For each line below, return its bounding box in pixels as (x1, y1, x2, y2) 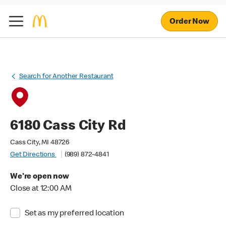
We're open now (10, 173, 69, 181)
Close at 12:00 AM (10, 185, 72, 193)
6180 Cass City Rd (10, 120, 126, 134)
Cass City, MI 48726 (10, 139, 70, 146)
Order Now (169, 18, 209, 26)
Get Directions (10, 151, 56, 158)
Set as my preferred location (24, 210, 124, 218)
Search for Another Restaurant (19, 73, 114, 80)
